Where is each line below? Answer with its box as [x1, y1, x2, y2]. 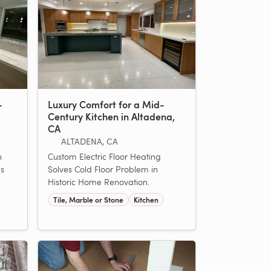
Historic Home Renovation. [48, 175, 149, 188]
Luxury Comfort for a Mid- [48, 97, 165, 111]
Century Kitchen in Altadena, [48, 109, 175, 123]
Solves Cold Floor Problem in [48, 163, 158, 175]
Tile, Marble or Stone [53, 195, 123, 205]
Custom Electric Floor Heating [48, 150, 161, 162]
